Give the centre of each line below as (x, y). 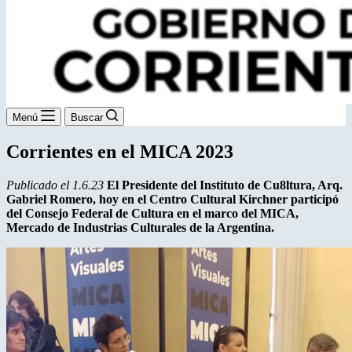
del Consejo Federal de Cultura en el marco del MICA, (152, 213)
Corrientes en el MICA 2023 (120, 151)
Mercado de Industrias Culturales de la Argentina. (140, 227)
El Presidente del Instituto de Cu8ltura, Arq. (225, 185)
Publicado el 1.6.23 (55, 185)
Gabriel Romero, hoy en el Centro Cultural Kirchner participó (172, 199)
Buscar (87, 117)
